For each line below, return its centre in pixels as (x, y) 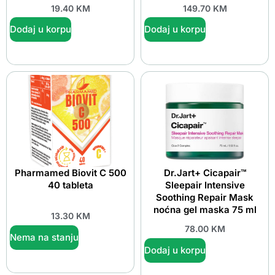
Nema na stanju (44, 237)
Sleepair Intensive (205, 185)
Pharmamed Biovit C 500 (70, 173)
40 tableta (70, 185)
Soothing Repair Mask (205, 198)
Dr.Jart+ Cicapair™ (205, 173)
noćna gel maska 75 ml (205, 210)
